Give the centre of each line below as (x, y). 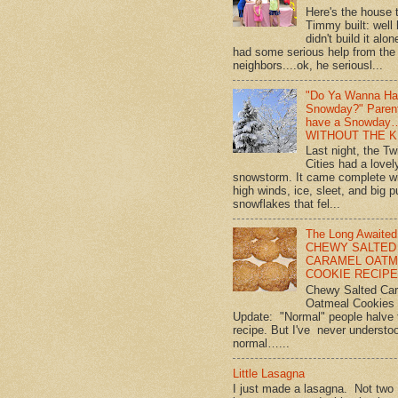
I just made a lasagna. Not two (313, 389)
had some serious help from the (314, 52)
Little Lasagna (269, 373)
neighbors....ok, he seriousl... (308, 65)
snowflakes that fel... (287, 204)
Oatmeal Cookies (350, 303)
